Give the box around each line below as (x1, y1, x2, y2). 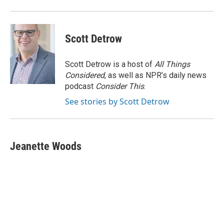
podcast (65, 81, 95, 91)
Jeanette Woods (10, 140, 81, 152)
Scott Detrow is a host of (65, 59, 154, 69)
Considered (65, 70, 104, 80)
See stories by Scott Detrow (65, 96, 169, 107)
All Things (154, 59, 190, 69)
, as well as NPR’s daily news (104, 70, 206, 80)
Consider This (95, 81, 144, 91)
